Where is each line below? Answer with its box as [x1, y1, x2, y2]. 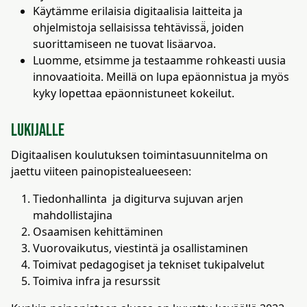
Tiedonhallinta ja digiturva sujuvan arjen [33, 191, 243, 206]
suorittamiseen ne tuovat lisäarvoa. [33, 36, 219, 51]
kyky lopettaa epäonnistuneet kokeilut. [33, 86, 234, 101]
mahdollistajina [33, 208, 112, 223]
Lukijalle [11, 120, 64, 141]
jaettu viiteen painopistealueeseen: [11, 164, 191, 179]
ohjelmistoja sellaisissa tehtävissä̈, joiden [33, 20, 244, 35]
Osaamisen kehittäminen [33, 224, 163, 239]
